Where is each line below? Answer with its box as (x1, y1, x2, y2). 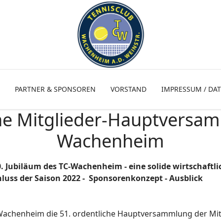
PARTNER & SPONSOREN (15, 84, 96, 94)
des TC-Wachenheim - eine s (43, 161, 151, 172)
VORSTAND (110, 84, 147, 94)
